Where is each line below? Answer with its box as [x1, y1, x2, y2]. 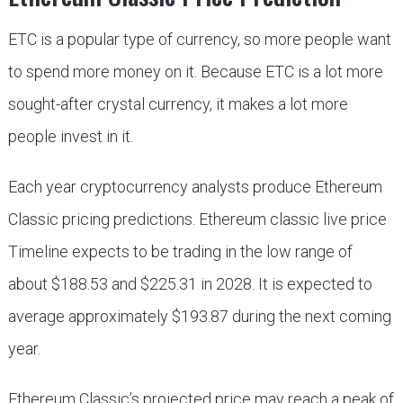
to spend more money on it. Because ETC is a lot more [7, 62, 383, 81]
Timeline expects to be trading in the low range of [7, 242, 353, 261]
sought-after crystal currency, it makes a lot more [7, 94, 348, 113]
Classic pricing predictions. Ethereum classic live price [7, 210, 387, 228]
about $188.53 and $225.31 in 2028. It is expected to [7, 274, 372, 293]
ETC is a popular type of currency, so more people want [7, 30, 391, 49]
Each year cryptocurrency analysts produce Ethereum [7, 177, 382, 196]
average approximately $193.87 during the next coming [7, 307, 391, 326]
